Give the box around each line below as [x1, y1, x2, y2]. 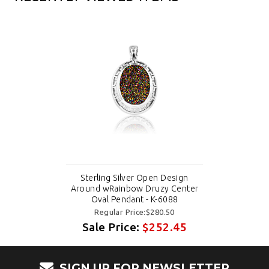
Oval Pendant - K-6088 [91, 194, 178, 204]
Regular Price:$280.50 [94, 207, 175, 216]
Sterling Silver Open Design [80, 172, 189, 183]
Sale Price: [82, 220, 143, 234]
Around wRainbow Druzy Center [70, 183, 199, 193]
